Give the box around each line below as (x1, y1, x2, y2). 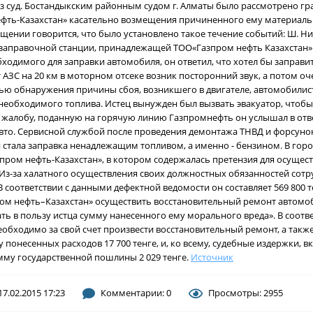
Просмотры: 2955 (208, 286, 283, 299)
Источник (191, 251, 233, 263)
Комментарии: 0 (101, 286, 171, 299)
